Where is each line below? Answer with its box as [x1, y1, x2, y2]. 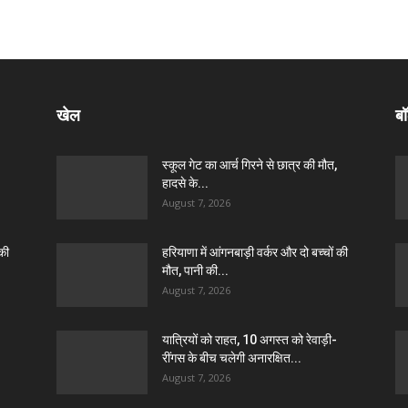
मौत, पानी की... [162, 263, 229, 278]
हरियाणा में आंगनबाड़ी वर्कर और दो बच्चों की [162, 245, 348, 260]
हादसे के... [162, 176, 209, 190]
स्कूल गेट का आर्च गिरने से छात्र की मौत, [162, 158, 337, 172]
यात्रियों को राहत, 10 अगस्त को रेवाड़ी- [162, 332, 337, 347]
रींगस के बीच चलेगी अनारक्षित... [162, 351, 301, 365]
